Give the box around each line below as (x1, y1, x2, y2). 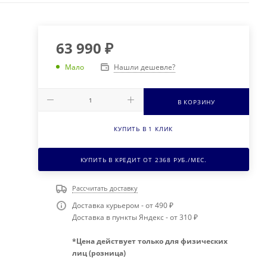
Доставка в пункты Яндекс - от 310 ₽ (72, 212, 200, 223)
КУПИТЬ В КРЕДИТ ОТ (80, 155, 155, 164)
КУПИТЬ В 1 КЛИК (114, 124, 173, 133)
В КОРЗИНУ (177, 97, 215, 106)
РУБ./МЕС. (171, 155, 207, 164)
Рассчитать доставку (72, 183, 138, 193)
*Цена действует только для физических (72, 236, 228, 247)
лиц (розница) (72, 248, 126, 259)
